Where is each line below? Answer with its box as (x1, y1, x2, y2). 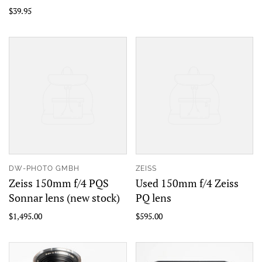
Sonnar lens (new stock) (9, 191, 120, 205)
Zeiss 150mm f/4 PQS (9, 176, 109, 190)
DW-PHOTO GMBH (9, 164, 80, 173)
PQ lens (135, 191, 171, 205)
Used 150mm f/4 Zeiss (135, 176, 239, 190)
